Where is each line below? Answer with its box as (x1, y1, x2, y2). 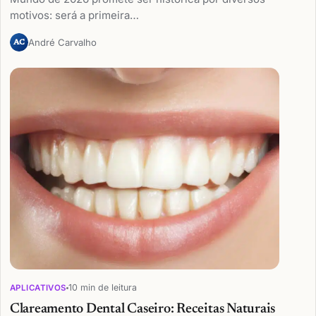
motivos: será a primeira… (9, 8, 139, 22)
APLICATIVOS (9, 282, 66, 293)
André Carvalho (28, 36, 97, 48)
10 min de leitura (68, 282, 137, 293)
